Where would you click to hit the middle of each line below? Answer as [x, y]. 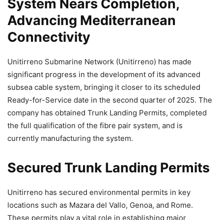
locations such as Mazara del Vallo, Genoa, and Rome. [100, 205]
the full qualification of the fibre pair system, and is [95, 125]
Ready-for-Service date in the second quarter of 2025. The [110, 100]
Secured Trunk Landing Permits [109, 167]
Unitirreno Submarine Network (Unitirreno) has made [99, 61]
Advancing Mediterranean [92, 20]
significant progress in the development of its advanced [104, 74]
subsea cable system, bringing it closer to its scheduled [104, 87]
